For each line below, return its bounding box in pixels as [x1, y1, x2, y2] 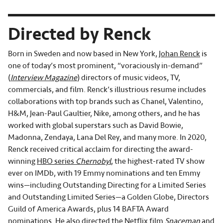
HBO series [37, 156, 76, 167]
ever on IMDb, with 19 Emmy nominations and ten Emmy [8, 168, 200, 179]
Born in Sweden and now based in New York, [8, 49, 159, 59]
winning [8, 156, 37, 167]
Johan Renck [159, 49, 200, 59]
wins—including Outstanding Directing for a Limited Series [8, 180, 206, 191]
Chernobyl [76, 156, 111, 167]
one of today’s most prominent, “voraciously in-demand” [8, 61, 203, 71]
